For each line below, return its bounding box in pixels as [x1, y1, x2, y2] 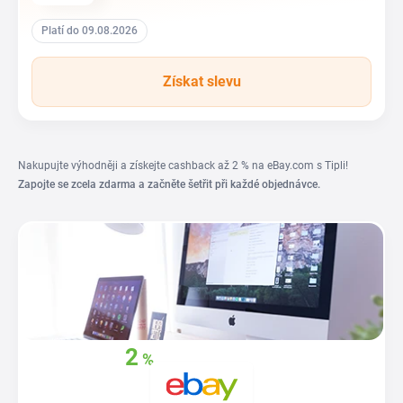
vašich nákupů [47, 377, 140, 394]
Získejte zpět [22, 352, 106, 369]
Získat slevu [162, 73, 241, 90]
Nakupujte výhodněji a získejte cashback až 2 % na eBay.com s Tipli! [18, 159, 348, 172]
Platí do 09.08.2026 [41, 24, 138, 37]
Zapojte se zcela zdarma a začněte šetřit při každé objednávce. [18, 178, 320, 191]
